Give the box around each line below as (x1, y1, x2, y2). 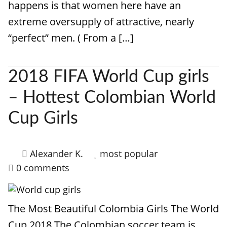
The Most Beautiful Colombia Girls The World (8, 202, 219, 215)
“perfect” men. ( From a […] (8, 31, 134, 45)
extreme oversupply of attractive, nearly (8, 15, 194, 28)
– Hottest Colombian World (8, 89, 216, 106)
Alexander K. (30, 147, 83, 160)
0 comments (16, 162, 69, 174)
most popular (100, 147, 158, 160)
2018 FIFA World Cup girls (8, 68, 209, 86)
